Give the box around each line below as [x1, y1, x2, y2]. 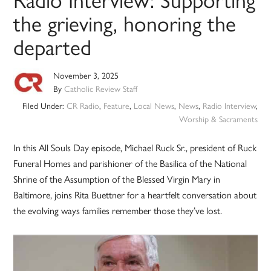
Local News [133, 99, 174, 112]
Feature [103, 99, 129, 112]
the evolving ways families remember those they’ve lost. [13, 203, 223, 218]
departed [13, 30, 92, 62]
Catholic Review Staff [64, 82, 138, 95]
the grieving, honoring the [13, 7, 237, 39]
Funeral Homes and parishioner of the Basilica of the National [13, 156, 247, 171]
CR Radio [66, 99, 99, 112]
